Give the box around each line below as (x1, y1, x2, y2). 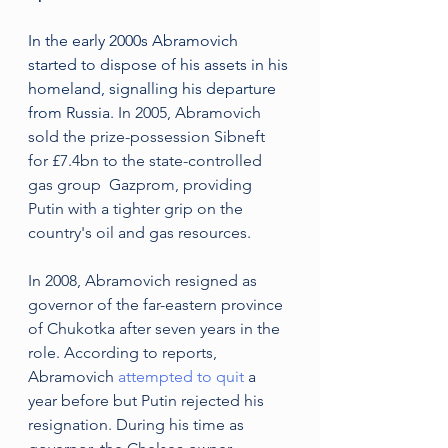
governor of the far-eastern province (28, 295, 287, 314)
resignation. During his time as (28, 415, 248, 434)
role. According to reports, (28, 343, 221, 362)
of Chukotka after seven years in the (28, 319, 284, 338)
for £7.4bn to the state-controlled (28, 151, 266, 170)
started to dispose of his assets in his (28, 55, 292, 74)
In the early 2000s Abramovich (28, 31, 242, 50)
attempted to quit (118, 367, 244, 386)
